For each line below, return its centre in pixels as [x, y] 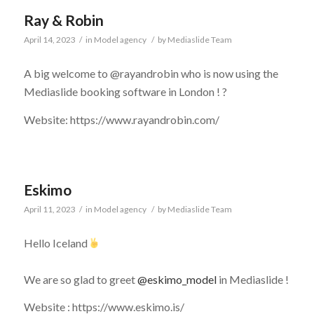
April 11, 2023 [49, 210]
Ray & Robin [63, 20]
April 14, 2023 [49, 40]
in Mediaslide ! [252, 279]
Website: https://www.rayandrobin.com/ [121, 119]
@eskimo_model [177, 279]
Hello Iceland [55, 243]
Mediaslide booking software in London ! [123, 91]
